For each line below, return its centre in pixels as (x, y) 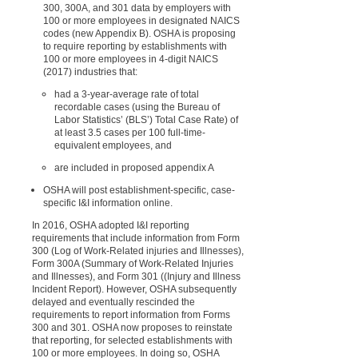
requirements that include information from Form (136, 239)
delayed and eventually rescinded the (113, 302)
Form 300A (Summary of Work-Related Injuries (133, 264)
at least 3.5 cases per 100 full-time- (130, 133)
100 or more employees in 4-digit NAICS (131, 60)
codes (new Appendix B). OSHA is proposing (139, 34)
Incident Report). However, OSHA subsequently (134, 290)
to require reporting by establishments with (135, 47)
